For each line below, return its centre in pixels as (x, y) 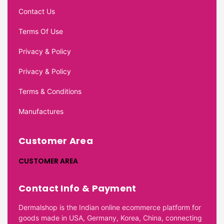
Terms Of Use (41, 31)
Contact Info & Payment (77, 188)
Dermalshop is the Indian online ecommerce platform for (110, 207)
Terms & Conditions (50, 91)
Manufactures (41, 111)
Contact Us (37, 11)
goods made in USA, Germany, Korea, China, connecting (110, 217)
